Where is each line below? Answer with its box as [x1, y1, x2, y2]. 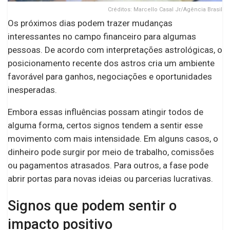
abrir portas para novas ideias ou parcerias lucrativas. [8, 173, 213, 184]
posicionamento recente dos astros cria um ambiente [8, 57, 215, 68]
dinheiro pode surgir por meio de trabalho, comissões [8, 146, 214, 157]
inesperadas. [8, 84, 57, 95]
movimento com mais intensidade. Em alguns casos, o [8, 133, 218, 144]
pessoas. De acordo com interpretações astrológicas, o [8, 44, 222, 55]
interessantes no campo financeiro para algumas [8, 31, 196, 42]
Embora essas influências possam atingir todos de [8, 106, 203, 117]
